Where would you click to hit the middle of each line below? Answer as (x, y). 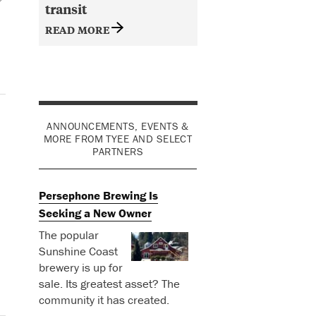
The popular (68, 235)
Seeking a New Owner (95, 213)
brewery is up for (80, 268)
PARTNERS (118, 152)
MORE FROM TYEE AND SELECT (118, 139)
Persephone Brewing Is (98, 196)
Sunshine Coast (78, 251)
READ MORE (78, 29)
